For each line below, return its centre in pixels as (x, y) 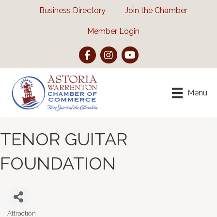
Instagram (118, 52)
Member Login (113, 31)
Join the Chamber (156, 10)
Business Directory (72, 10)
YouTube (137, 52)
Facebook (96, 52)
